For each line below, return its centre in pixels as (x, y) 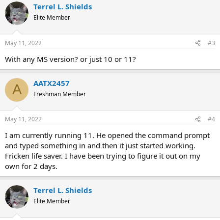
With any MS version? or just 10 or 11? (70, 59)
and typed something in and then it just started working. (100, 145)
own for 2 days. (31, 166)
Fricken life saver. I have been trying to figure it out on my (103, 156)
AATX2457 (52, 83)
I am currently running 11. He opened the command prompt (107, 135)
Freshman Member (60, 94)
